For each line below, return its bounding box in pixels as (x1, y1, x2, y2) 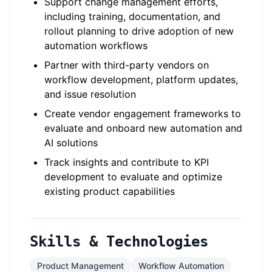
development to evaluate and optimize (44, 171, 222, 183)
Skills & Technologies (30, 233, 208, 250)
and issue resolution (44, 88, 136, 100)
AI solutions (44, 137, 98, 149)
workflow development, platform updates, (44, 73, 238, 86)
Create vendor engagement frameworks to (44, 107, 241, 120)
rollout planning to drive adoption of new (44, 25, 234, 37)
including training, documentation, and (44, 10, 220, 22)
